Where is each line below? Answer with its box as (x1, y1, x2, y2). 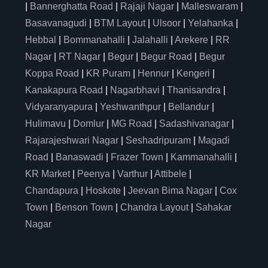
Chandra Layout (120, 202, 188, 212)
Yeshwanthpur (100, 102, 161, 112)
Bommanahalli (63, 35, 125, 45)
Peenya (77, 169, 110, 179)
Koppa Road (25, 68, 79, 78)
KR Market (25, 169, 70, 179)
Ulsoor (153, 18, 181, 28)
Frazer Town (111, 152, 163, 162)
